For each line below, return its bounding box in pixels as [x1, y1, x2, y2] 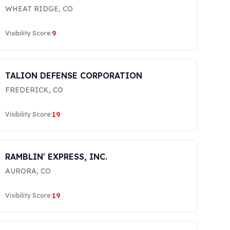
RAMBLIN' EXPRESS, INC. [5, 151, 108, 162]
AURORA [5, 166, 37, 176]
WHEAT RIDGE [5, 4, 59, 13]
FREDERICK [5, 85, 49, 94]
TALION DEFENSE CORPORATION [5, 70, 143, 81]
